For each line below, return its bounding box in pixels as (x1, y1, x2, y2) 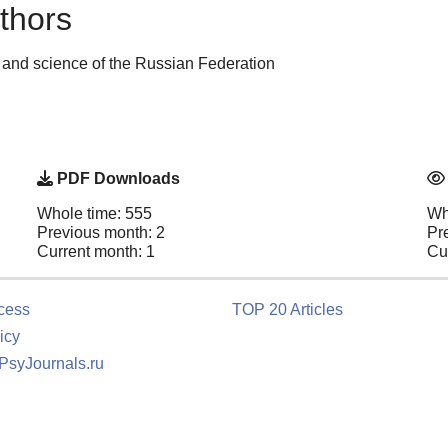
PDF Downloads (53, 170, 180, 188)
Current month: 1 (37, 243, 155, 261)
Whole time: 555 (37, 205, 152, 223)
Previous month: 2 (37, 224, 165, 242)
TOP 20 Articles (232, 301, 343, 319)
